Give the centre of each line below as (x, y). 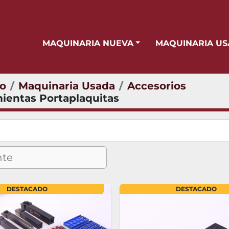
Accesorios (157, 86)
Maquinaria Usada (67, 86)
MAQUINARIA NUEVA (91, 43)
